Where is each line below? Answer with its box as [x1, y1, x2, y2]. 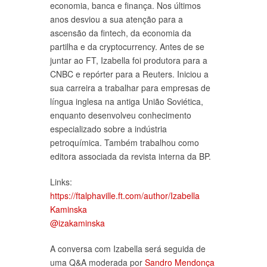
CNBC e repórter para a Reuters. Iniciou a [50, 67, 209, 80]
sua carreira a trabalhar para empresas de [50, 81, 210, 94]
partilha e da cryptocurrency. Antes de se [50, 40, 204, 52]
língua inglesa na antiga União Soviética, [50, 95, 203, 107]
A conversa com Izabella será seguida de [50, 242, 206, 254]
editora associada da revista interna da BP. [50, 150, 211, 162]
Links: [50, 175, 72, 188]
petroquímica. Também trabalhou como [50, 136, 199, 148]
